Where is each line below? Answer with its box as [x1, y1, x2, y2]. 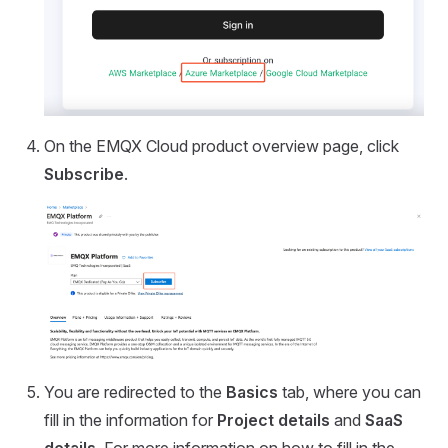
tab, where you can [278, 381, 421, 402]
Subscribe [44, 163, 124, 184]
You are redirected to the [44, 381, 226, 402]
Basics [226, 381, 278, 402]
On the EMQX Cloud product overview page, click [44, 135, 399, 156]
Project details [217, 409, 330, 430]
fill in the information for [44, 409, 217, 430]
